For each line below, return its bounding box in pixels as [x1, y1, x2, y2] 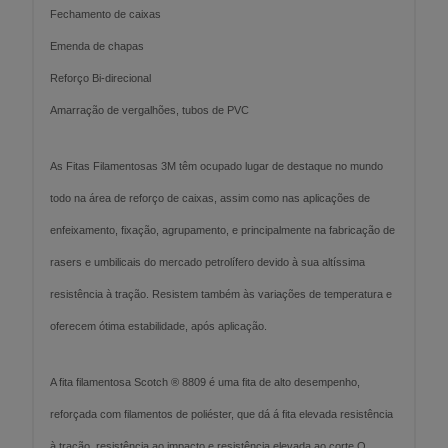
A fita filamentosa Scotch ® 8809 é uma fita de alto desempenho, [50, 376, 360, 388]
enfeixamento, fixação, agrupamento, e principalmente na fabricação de [50, 224, 395, 236]
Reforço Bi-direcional [50, 72, 151, 84]
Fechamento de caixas [50, 8, 161, 20]
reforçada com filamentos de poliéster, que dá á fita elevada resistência [50, 408, 393, 420]
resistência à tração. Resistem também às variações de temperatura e [50, 288, 392, 300]
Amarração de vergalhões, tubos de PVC [50, 104, 249, 116]
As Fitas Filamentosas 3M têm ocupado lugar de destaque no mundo [50, 160, 383, 172]
